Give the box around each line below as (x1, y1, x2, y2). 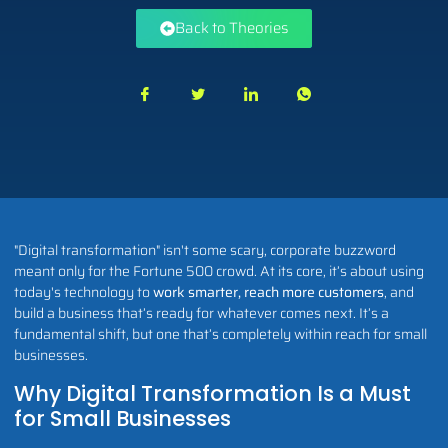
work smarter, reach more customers (153, 281, 384, 304)
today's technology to (14, 281, 153, 304)
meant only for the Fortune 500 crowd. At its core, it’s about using (14, 260, 424, 283)
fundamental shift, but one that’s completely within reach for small (14, 323, 427, 346)
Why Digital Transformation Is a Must (14, 378, 411, 408)
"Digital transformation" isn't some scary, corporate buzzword (14, 239, 396, 262)
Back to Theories (175, 16, 288, 41)
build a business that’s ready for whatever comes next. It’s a (14, 302, 389, 325)
